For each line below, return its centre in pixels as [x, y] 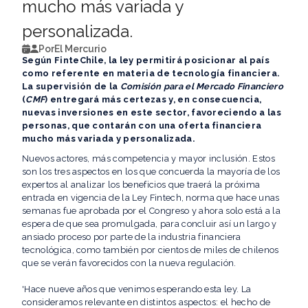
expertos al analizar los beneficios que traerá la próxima [141, 185]
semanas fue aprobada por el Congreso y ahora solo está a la [151, 211]
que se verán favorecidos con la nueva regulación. [129, 263]
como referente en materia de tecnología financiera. [151, 74]
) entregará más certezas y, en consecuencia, [153, 100]
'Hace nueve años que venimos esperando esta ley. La [137, 289]
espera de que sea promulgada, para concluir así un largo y [150, 224]
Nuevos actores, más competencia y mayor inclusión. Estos [148, 159]
